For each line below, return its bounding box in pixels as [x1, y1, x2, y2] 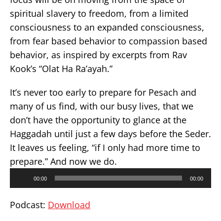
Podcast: [10, 199, 48, 211]
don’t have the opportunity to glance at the [10, 114, 186, 126]
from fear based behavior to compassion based [10, 35, 207, 47]
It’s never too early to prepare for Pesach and [10, 86, 196, 98]
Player [9, 178, 30, 187]
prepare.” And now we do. [10, 155, 117, 167]
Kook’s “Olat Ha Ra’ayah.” [10, 63, 112, 74]
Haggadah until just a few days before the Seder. [10, 128, 211, 140]
